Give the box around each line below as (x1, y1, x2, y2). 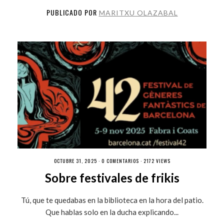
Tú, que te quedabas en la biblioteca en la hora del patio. (20, 195, 203, 204)
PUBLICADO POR (46, 6, 99, 17)
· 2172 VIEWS (138, 156, 170, 164)
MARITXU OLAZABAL (98, 8, 178, 17)
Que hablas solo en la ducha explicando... (45, 207, 178, 216)
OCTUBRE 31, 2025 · (53, 156, 101, 164)
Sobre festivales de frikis (44, 170, 179, 185)
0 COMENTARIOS (101, 156, 139, 164)
